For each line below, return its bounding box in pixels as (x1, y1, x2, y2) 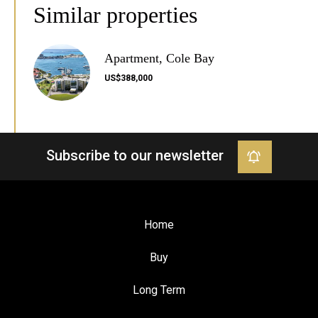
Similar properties (33, 2, 197, 28)
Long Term (133, 283, 185, 297)
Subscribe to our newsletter (46, 147, 224, 164)
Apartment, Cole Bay (104, 51, 214, 65)
